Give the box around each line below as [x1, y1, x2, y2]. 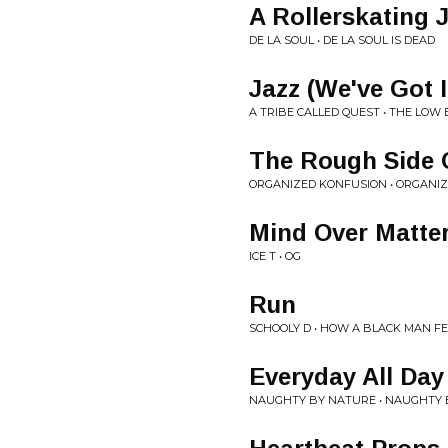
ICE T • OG [249, 249, 301, 263]
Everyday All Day [249, 363, 444, 390]
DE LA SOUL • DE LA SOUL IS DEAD [249, 33, 435, 47]
